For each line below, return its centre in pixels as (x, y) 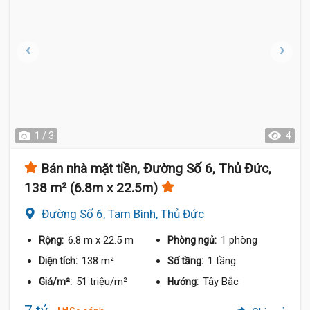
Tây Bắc (221, 281)
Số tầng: (187, 261)
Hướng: (184, 281)
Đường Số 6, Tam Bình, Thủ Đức (123, 213)
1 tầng (222, 261)
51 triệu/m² (102, 281)
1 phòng (239, 240)
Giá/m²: (56, 281)
